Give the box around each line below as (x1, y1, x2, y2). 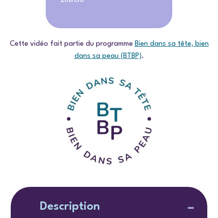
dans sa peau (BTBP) (74, 52, 142, 60)
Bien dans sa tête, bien (134, 40, 209, 48)
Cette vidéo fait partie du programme (9, 40, 135, 48)
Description (39, 201, 100, 213)
